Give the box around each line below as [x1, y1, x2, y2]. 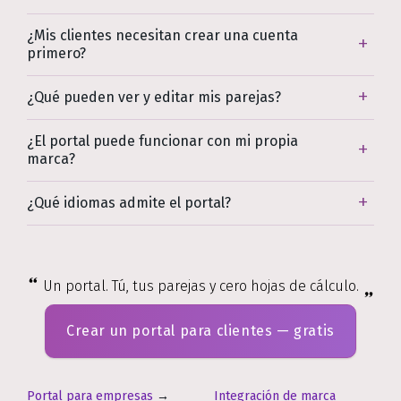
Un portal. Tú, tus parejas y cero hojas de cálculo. [42, 277, 359, 294]
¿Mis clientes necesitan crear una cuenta [27, 26, 298, 44]
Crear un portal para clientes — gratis [66, 321, 335, 339]
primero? [27, 44, 86, 62]
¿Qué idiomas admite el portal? [27, 193, 231, 211]
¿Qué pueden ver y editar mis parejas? [27, 88, 281, 106]
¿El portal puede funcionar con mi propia [27, 132, 298, 149]
